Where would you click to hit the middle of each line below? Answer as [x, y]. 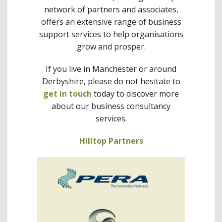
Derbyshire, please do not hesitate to [111, 81]
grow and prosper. [111, 47]
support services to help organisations [111, 34]
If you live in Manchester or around [111, 69]
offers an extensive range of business [111, 22]
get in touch [67, 94]
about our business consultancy [111, 106]
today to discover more [135, 94]
